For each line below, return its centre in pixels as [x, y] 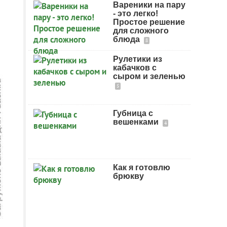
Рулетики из [138, 59]
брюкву [128, 176]
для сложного [141, 31]
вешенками [137, 122]
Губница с [133, 113]
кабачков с [135, 68]
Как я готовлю [142, 167]
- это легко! [136, 13]
